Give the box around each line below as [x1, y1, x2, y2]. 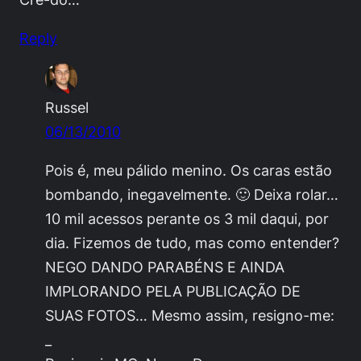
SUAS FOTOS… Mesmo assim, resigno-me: [45, 306, 334, 325]
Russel [45, 98, 89, 117]
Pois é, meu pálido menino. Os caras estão [45, 161, 332, 180]
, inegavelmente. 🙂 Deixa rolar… [119, 185, 338, 204]
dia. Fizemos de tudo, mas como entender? [45, 234, 339, 252]
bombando [45, 185, 119, 204]
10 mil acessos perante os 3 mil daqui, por [45, 210, 329, 228]
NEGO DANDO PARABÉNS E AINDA [45, 258, 284, 276]
